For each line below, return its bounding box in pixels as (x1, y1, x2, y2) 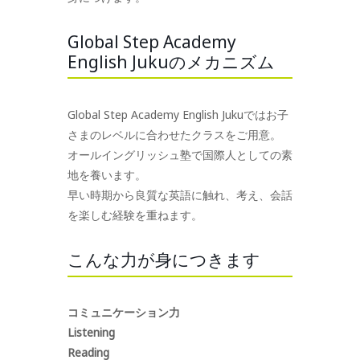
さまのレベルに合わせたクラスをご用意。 (67, 126, 281, 142)
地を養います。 (67, 166, 146, 182)
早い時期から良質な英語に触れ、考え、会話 (67, 186, 292, 202)
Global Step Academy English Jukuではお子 (67, 106, 288, 122)
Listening (67, 325, 115, 340)
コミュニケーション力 (67, 305, 180, 320)
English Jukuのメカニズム (67, 51, 275, 74)
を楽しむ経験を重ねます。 (67, 207, 202, 223)
